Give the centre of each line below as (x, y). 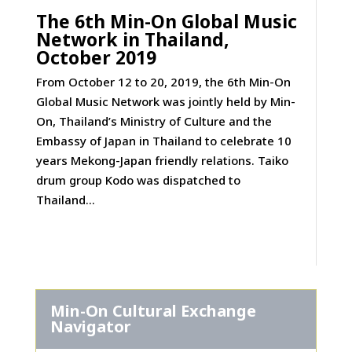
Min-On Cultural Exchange (153, 311)
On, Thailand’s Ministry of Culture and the (154, 121)
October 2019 (96, 57)
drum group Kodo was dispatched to (138, 180)
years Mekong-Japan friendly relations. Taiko (162, 160)
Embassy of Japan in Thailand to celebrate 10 (163, 140)
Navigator (90, 327)
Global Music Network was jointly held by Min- (165, 101)
